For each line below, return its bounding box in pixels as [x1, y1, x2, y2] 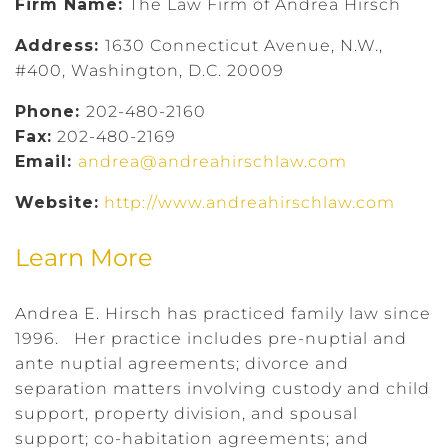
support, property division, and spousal [15, 403, 358, 423]
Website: [15, 192, 99, 212]
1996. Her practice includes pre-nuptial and [15, 328, 407, 348]
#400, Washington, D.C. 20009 [15, 60, 284, 80]
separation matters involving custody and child [15, 378, 430, 398]
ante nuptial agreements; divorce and [15, 353, 349, 373]
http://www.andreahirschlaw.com [104, 192, 395, 212]
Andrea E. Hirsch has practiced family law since [15, 303, 431, 323]
